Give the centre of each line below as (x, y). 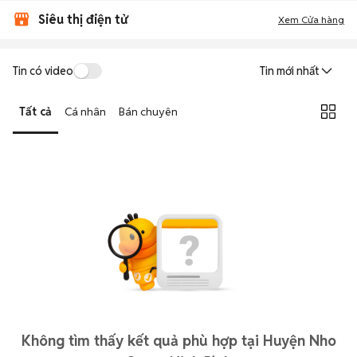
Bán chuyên (148, 111)
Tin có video (43, 71)
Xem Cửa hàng (311, 20)
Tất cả (35, 111)
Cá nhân (85, 111)
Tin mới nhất (289, 71)
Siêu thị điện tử (83, 20)
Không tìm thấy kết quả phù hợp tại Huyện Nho (178, 341)
